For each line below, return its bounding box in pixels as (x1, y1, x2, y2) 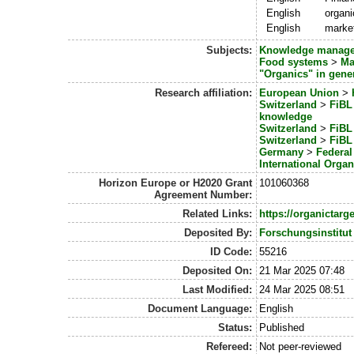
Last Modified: (182, 284, 252, 296)
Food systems (259, 56, 329, 69)
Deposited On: (182, 265, 252, 277)
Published (259, 322, 305, 334)
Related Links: (182, 208, 252, 220)
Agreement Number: (153, 189, 252, 201)
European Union (259, 87, 340, 100)
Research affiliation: (154, 87, 252, 100)
